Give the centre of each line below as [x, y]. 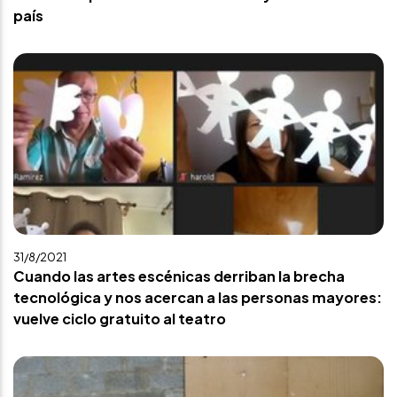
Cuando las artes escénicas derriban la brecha [179, 276]
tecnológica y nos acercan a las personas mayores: [198, 297]
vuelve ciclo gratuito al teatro [120, 319]
